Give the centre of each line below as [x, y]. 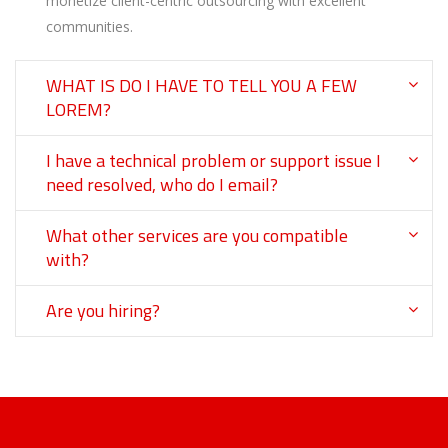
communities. [89, 27]
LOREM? [78, 110]
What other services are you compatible [197, 236]
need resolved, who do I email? [162, 185]
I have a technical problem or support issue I [213, 161]
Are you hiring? [103, 311]
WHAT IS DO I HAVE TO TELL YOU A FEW [201, 86]
